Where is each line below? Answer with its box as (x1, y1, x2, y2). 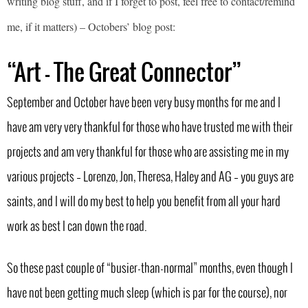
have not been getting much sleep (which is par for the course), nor (7, 286, 287, 300)
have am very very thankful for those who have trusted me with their (7, 120, 293, 135)
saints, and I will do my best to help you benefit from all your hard (7, 195, 280, 209)
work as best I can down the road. (7, 219, 146, 234)
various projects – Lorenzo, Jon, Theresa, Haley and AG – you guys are (7, 170, 294, 184)
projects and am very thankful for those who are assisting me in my (7, 145, 289, 159)
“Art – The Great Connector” (7, 60, 241, 87)
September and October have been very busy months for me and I (7, 96, 280, 110)
